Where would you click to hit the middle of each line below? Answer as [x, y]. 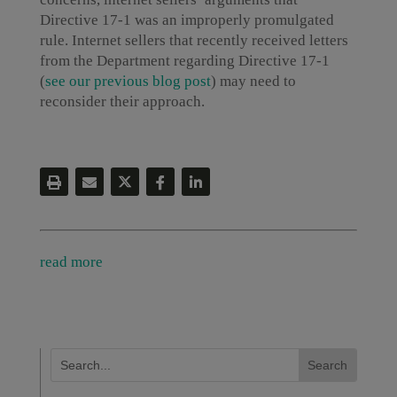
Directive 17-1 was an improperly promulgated [187, 20]
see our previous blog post [128, 81]
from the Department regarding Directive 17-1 [184, 61]
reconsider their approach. [122, 101]
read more [71, 261]
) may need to [253, 81]
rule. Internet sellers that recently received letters [194, 40]
